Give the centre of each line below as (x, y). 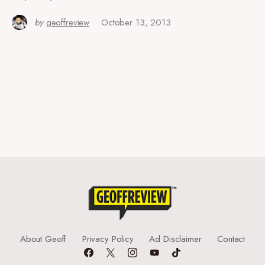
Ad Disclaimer (175, 239)
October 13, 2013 (136, 22)
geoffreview (68, 22)
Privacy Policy (108, 239)
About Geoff (43, 239)
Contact (231, 239)
